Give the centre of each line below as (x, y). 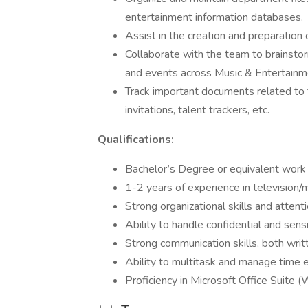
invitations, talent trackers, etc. (197, 110)
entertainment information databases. (214, 17)
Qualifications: (136, 140)
